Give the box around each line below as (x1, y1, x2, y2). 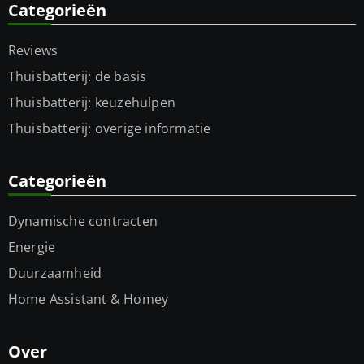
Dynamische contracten (7, 212, 158, 231)
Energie (7, 238, 56, 257)
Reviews (7, 41, 58, 60)
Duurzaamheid (7, 264, 102, 283)
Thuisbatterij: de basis (7, 67, 147, 86)
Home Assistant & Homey (7, 290, 169, 309)
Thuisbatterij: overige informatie (7, 119, 211, 138)
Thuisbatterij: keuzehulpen (7, 93, 175, 112)
